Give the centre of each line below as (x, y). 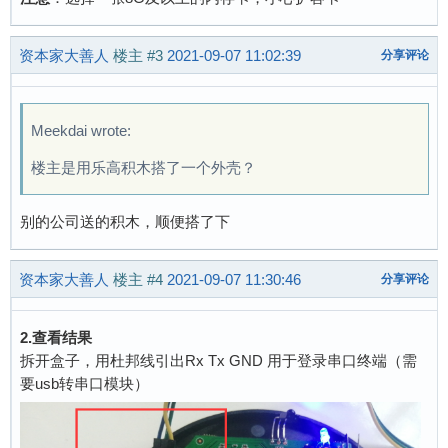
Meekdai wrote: (81, 131)
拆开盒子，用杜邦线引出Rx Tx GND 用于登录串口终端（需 (218, 361)
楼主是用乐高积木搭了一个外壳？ (143, 168)
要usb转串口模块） (84, 384)
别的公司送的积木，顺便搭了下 (125, 222)
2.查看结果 (56, 338)
